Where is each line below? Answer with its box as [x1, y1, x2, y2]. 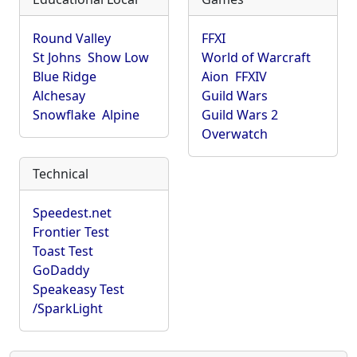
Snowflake [33, 106, 96, 124]
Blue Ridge [33, 68, 96, 85]
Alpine [102, 106, 139, 124]
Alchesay [33, 87, 85, 104]
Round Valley [33, 29, 111, 47]
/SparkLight [33, 300, 103, 317]
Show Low [88, 49, 149, 66]
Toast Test [33, 242, 93, 260]
